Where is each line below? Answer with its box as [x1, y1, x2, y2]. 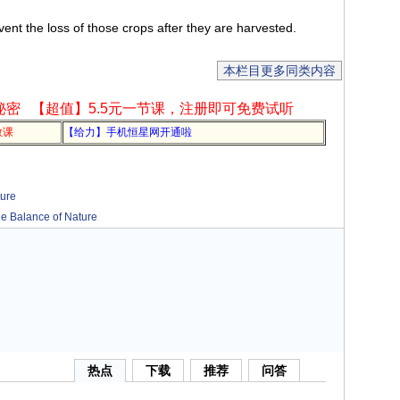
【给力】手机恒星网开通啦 [63, 126, 192, 138]
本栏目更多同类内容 [223, 63, 336, 78]
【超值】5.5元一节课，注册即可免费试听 [30, 101, 294, 116]
